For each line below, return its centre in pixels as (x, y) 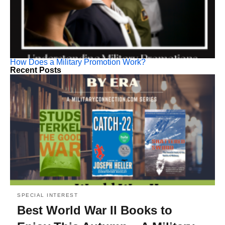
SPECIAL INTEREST (47, 195)
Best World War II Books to (95, 210)
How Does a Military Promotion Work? (78, 62)
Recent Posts (36, 70)
